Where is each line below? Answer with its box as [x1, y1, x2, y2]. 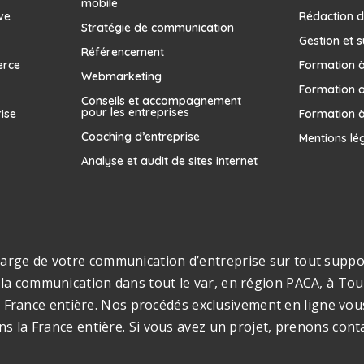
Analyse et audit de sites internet [80, 154, 258, 169]
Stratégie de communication [80, 20, 234, 36]
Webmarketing [80, 69, 162, 84]
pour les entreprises [80, 105, 189, 120]
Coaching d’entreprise [80, 129, 200, 145]
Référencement [80, 45, 164, 60]
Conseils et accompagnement [80, 93, 241, 109]
